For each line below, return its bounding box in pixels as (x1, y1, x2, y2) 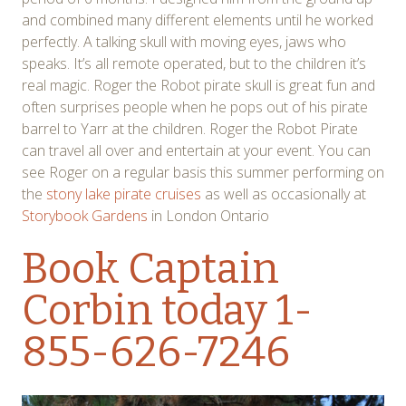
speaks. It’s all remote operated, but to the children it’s (22, 53, 366, 73)
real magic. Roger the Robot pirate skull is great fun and (22, 74, 375, 95)
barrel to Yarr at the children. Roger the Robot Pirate (22, 118, 358, 139)
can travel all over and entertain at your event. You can (22, 140, 371, 160)
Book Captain (22, 243, 279, 294)
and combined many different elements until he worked (22, 9, 373, 30)
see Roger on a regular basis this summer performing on (22, 161, 384, 182)
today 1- (153, 285, 313, 335)
